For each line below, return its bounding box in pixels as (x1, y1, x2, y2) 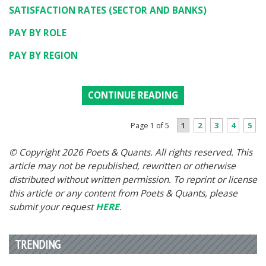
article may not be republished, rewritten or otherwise (9, 159, 236, 172)
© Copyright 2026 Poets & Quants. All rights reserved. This (9, 145, 252, 159)
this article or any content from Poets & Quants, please (9, 186, 237, 199)
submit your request (9, 200, 96, 213)
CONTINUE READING (88, 88, 178, 102)
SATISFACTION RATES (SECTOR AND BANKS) (9, 4, 207, 17)
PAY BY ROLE (9, 26, 66, 39)
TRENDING (15, 236, 61, 252)
